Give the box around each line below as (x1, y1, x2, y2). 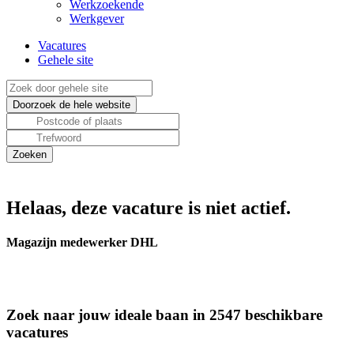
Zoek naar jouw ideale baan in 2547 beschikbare (6, 307, 322, 324)
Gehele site (38, 53, 93, 66)
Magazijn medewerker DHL (6, 235, 158, 250)
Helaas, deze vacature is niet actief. (6, 198, 291, 218)
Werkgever (70, 12, 124, 25)
